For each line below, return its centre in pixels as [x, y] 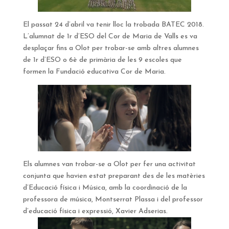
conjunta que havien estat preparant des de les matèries [114, 176]
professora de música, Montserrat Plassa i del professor [113, 200]
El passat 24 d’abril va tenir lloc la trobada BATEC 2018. [113, 25]
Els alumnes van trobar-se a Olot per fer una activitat [109, 165]
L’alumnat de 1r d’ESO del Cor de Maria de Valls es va [110, 37]
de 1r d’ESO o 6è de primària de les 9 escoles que [102, 60]
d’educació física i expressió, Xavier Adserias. [95, 212]
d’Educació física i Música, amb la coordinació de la [105, 188]
